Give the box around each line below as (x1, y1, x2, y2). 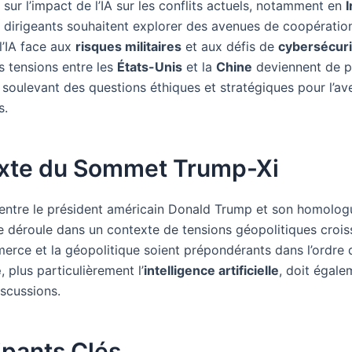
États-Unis (117, 59, 182, 75)
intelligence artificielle (144, 262, 279, 278)
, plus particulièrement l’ (2, 262, 144, 278)
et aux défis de (181, 38, 278, 54)
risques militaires (75, 38, 181, 54)
